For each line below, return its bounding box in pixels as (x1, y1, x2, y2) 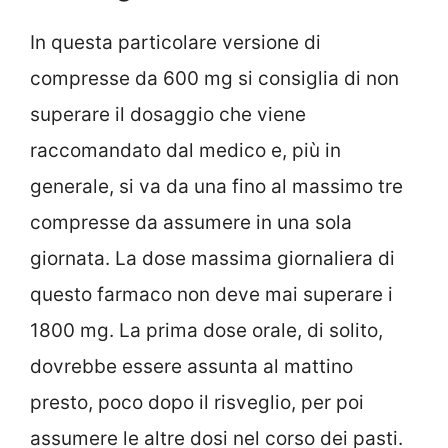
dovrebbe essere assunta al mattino (30, 355, 353, 379)
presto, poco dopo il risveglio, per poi (30, 391, 364, 415)
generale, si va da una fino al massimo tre (30, 175, 403, 199)
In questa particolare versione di (30, 31, 321, 55)
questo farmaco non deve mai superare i (30, 283, 393, 307)
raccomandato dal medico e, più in (30, 139, 341, 163)
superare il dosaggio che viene (30, 103, 306, 127)
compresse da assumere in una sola (30, 211, 352, 235)
